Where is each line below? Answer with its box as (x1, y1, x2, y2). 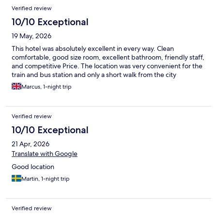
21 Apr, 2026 (12, 139, 49, 149)
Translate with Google (12, 149, 77, 158)
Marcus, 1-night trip (21, 83, 72, 91)
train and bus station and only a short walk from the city (12, 70, 176, 79)
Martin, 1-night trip (21, 175, 70, 183)
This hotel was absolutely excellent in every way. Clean (12, 44, 174, 53)
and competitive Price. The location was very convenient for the (12, 62, 202, 71)
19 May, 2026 (12, 31, 51, 41)
